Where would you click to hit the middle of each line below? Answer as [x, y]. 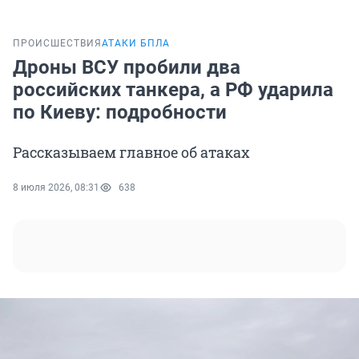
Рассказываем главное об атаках [131, 153]
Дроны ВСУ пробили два [127, 68]
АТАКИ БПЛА [136, 44]
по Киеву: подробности [120, 113]
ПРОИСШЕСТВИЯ [57, 44]
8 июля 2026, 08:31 [56, 188]
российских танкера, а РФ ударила [173, 90]
